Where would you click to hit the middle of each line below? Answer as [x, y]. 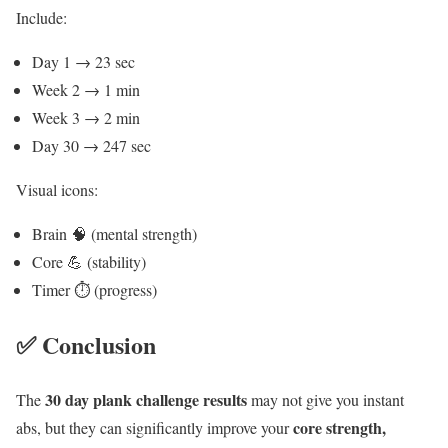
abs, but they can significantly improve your [154, 427]
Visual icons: [57, 190]
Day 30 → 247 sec [91, 146]
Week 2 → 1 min [86, 90]
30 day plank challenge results [146, 399]
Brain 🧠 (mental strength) [114, 234]
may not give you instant [325, 399]
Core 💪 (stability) [89, 262]
